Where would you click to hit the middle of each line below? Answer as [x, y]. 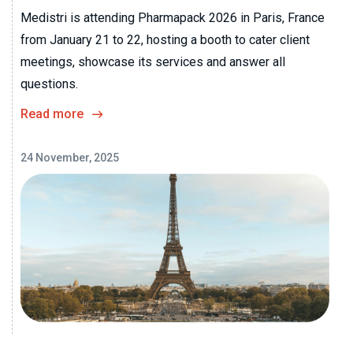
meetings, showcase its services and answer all [153, 61]
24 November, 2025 [70, 157]
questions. [49, 84]
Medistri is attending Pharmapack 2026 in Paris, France [173, 17]
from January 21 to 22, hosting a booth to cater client [165, 39]
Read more [52, 113]
